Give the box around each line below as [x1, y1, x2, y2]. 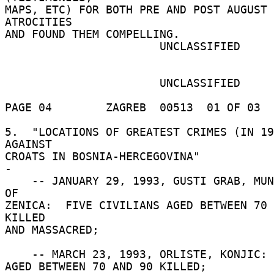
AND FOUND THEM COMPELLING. [5, 28, 187, 40]
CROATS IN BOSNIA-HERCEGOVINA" [5, 150, 207, 163]
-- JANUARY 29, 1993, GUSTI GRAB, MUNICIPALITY [5, 174, 32, 187]
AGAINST [5, 138, 59, 150]
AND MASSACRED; [5, 223, 106, 236]
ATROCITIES [5, 15, 79, 28]
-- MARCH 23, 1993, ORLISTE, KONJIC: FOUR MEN [5, 248, 32, 261]
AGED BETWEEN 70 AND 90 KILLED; [5, 260, 213, 273]
